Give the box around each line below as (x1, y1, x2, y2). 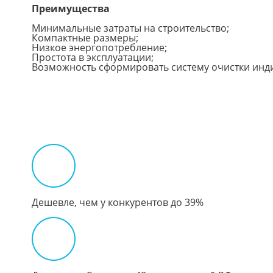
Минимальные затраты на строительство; (32, 21, 229, 35)
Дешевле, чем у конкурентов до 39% (32, 195, 204, 209)
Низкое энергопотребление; (32, 40, 167, 54)
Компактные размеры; (32, 30, 138, 44)
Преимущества (32, 1, 110, 15)
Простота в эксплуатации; (32, 50, 154, 64)
